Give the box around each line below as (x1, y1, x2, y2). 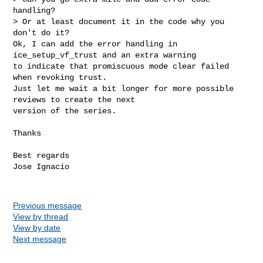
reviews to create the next (13, 95, 136, 104)
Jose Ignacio (13, 161, 70, 171)
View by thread (13, 211, 69, 221)
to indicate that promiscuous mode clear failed (13, 61, 230, 71)
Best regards (13, 150, 70, 160)
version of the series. (13, 106, 117, 116)
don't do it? (13, 28, 70, 38)
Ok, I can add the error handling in (13, 39, 178, 49)
